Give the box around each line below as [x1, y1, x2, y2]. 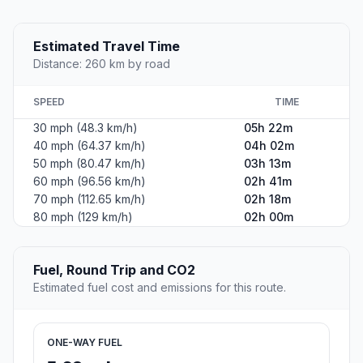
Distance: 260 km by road [33, 57, 170, 71]
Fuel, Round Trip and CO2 [33, 262, 195, 279]
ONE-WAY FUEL [47, 336, 122, 349]
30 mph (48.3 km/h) [33, 121, 138, 135]
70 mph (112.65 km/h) [33, 192, 146, 207]
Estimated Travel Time [33, 38, 180, 55]
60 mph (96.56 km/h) [33, 174, 146, 189]
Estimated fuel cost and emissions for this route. [33, 280, 286, 295]
